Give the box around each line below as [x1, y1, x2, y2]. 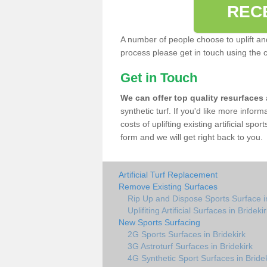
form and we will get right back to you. [120, 132, 263, 142]
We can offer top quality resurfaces [120, 93, 263, 103]
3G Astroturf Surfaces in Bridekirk [128, 241, 253, 251]
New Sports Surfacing [119, 218, 200, 227]
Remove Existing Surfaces [119, 182, 218, 191]
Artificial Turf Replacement [119, 170, 218, 179]
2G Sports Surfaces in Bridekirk [128, 229, 246, 239]
